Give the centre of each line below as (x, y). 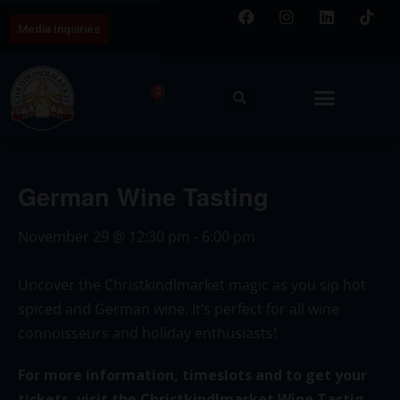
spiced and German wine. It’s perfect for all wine (179, 308)
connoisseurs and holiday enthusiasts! (147, 333)
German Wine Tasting (143, 196)
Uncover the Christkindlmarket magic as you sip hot (192, 284)
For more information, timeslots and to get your (192, 375)
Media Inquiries (59, 29)
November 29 (63, 236)
